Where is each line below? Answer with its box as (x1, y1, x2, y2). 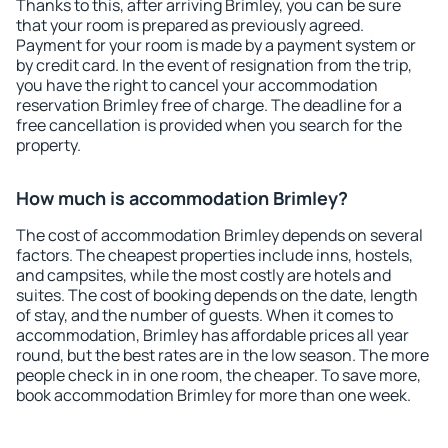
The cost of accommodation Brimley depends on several (16, 224, 423, 246)
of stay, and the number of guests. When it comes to (16, 304, 393, 326)
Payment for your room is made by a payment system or (16, 34, 416, 56)
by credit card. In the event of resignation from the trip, (16, 54, 412, 76)
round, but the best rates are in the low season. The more (16, 344, 429, 366)
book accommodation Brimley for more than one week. (16, 384, 411, 406)
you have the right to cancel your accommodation (16, 74, 378, 96)
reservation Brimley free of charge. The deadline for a (16, 94, 402, 116)
